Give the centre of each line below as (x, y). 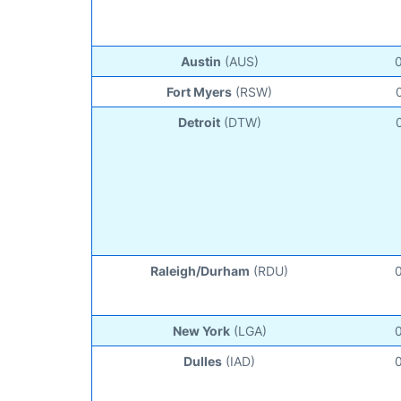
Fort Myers (200, 91)
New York (201, 330)
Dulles (203, 361)
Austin (200, 61)
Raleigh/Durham (200, 270)
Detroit (199, 122)
